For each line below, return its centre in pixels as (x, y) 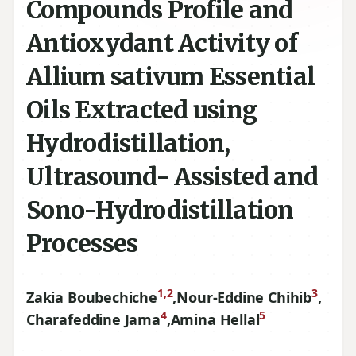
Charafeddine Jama (93, 319)
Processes (82, 243)
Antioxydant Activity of (162, 43)
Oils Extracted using (141, 110)
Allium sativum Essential (170, 76)
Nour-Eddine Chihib (244, 297)
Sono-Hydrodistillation (160, 210)
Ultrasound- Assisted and (172, 176)
